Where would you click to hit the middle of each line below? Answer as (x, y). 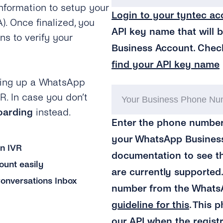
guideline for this (150, 205)
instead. (52, 112)
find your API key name (166, 64)
